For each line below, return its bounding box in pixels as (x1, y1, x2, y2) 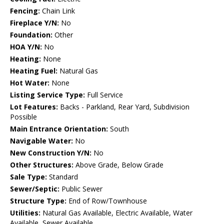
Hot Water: (10, 78, 49, 88)
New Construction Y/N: (10, 148, 91, 158)
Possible (10, 112, 37, 122)
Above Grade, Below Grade (73, 160, 163, 170)
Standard (47, 172, 78, 182)
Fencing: (10, 6, 40, 16)
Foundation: (10, 30, 52, 40)
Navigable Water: (10, 136, 73, 146)
